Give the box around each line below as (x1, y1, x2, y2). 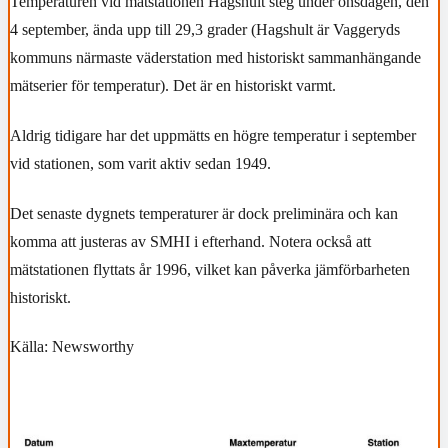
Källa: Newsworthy (10, 338, 134, 356)
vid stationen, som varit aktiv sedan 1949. (10, 155, 271, 173)
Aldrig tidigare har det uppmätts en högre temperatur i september (10, 127, 416, 145)
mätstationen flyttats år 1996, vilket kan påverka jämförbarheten (10, 260, 410, 278)
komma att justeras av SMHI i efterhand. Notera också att (10, 232, 371, 250)
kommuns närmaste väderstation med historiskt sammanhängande (10, 49, 421, 67)
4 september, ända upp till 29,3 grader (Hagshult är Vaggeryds (10, 21, 400, 39)
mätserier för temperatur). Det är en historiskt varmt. (10, 77, 336, 95)
